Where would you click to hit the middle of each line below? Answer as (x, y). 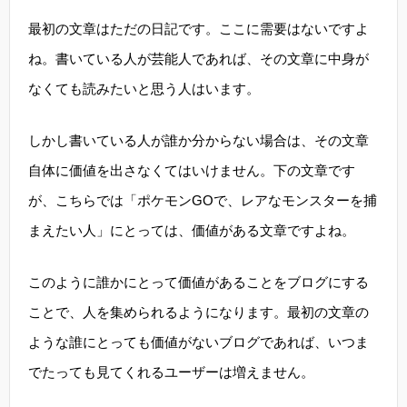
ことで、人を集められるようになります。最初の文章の (199, 312)
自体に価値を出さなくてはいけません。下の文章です (192, 170)
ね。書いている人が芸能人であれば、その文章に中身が (199, 59)
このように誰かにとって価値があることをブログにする (199, 282)
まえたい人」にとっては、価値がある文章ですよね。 (192, 230)
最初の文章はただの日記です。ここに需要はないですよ (199, 29)
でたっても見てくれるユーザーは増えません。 (171, 372)
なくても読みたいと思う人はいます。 (144, 89)
